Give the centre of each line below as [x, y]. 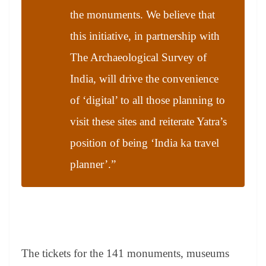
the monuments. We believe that [142, 14]
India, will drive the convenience [144, 78]
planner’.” [93, 164]
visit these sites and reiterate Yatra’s [148, 121]
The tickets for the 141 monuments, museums [125, 254]
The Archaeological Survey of [138, 57]
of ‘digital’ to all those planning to [148, 100]
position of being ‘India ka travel [145, 142]
